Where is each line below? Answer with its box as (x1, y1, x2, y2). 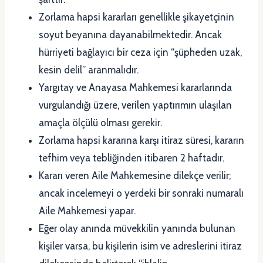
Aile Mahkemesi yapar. (39, 205, 136, 217)
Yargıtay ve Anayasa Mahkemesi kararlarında (39, 82, 232, 94)
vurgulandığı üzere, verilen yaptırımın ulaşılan (39, 99, 232, 112)
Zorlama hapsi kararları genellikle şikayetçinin (39, 11, 234, 23)
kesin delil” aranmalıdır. (39, 64, 139, 76)
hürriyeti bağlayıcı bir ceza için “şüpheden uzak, (39, 46, 242, 59)
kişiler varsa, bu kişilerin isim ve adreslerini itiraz (39, 240, 242, 252)
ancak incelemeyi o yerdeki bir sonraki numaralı (39, 187, 244, 200)
